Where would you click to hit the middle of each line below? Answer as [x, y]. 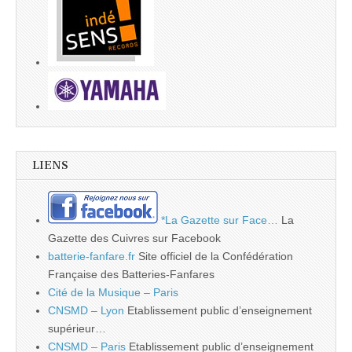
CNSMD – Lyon [86, 311]
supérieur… [77, 329]
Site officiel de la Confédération [214, 257]
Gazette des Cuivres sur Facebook [134, 238]
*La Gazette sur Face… [218, 220]
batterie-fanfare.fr [92, 257]
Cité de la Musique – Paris [113, 293]
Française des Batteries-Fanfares [131, 275]
